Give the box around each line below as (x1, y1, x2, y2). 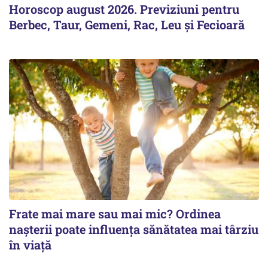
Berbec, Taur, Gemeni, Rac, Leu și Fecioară (9, 16, 245, 32)
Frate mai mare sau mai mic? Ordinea (9, 206, 221, 221)
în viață (9, 237, 51, 252)
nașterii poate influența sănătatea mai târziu (9, 221, 258, 237)
